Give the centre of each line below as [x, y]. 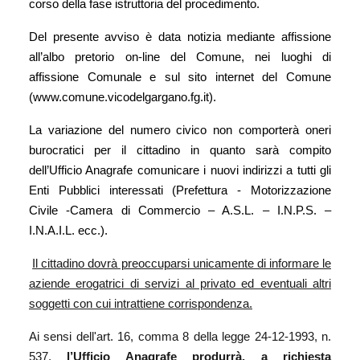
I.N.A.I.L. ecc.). [68, 230]
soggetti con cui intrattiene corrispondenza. [141, 303]
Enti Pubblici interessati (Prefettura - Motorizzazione [180, 190]
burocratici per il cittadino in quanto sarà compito [180, 150]
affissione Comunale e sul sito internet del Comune [180, 77]
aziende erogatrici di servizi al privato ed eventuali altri [180, 283]
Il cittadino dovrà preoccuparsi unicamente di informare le [182, 263]
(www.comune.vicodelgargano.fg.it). [123, 97]
